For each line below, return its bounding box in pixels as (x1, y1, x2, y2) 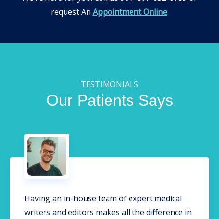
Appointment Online (92, 6, 167, 17)
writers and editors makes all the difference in (24, 206, 192, 218)
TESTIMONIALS (81, 78, 138, 89)
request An (50, 6, 93, 17)
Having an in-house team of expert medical (24, 193, 182, 204)
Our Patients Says (46, 91, 173, 109)
